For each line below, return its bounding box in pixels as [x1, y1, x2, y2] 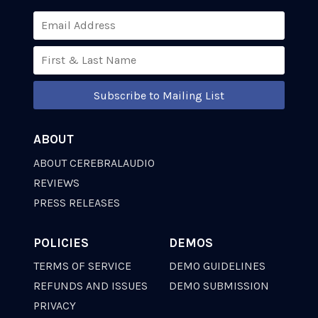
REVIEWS [33, 175, 79, 190]
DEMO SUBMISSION [169, 279, 269, 293]
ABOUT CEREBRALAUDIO [33, 155, 155, 170]
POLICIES [33, 235, 89, 250]
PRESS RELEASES [33, 195, 120, 209]
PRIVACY [33, 299, 76, 313]
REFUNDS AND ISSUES [33, 279, 148, 293]
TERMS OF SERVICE [33, 259, 131, 273]
